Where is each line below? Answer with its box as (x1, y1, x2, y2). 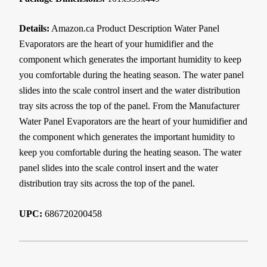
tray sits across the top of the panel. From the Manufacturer (19, 101, 240, 111)
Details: (19, 23, 49, 34)
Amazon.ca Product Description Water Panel (49, 23, 219, 34)
